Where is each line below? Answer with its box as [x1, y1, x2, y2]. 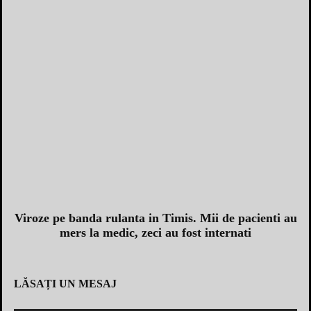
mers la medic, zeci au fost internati [60, 225, 251, 239]
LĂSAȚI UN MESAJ [14, 277, 117, 289]
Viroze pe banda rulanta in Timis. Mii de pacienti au [14, 210, 297, 225]
